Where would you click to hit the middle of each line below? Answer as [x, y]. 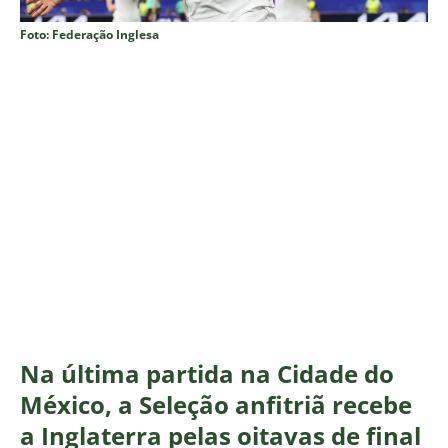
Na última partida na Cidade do [207, 374]
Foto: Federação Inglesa [89, 35]
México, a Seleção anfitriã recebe [216, 405]
